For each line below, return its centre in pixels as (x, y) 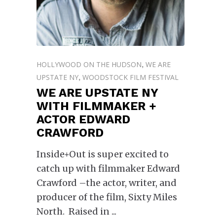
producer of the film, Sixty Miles (107, 197)
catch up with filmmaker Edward (108, 169)
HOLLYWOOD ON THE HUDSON (89, 65)
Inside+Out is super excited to (103, 154)
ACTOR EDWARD (83, 120)
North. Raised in (74, 212)
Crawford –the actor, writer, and (107, 183)
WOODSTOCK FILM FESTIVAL (130, 77)
